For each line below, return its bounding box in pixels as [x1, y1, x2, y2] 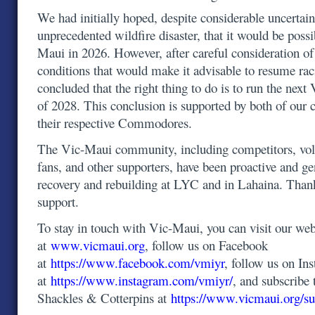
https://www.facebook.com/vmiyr [51, 254, 224, 271]
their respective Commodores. [37, 114, 192, 131]
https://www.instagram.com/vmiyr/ [51, 271, 233, 289]
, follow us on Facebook [145, 236, 268, 254]
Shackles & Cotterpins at [37, 289, 171, 307]
